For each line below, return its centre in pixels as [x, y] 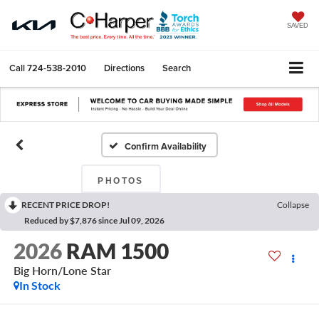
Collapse [293, 204]
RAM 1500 [117, 251]
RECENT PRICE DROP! [66, 204]
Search [177, 68]
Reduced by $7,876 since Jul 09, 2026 [94, 220]
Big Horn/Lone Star [62, 270]
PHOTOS [121, 181]
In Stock [40, 285]
